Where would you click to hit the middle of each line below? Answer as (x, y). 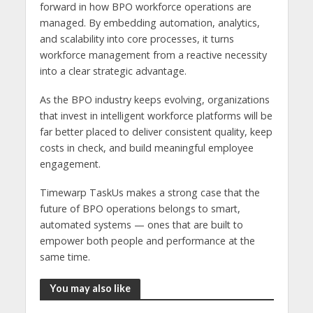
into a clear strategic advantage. (113, 71)
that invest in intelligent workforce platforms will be (156, 116)
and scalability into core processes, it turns (137, 39)
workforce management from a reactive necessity (153, 55)
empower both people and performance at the (147, 240)
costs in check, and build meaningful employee (146, 148)
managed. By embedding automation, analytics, (150, 23)
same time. (65, 256)
